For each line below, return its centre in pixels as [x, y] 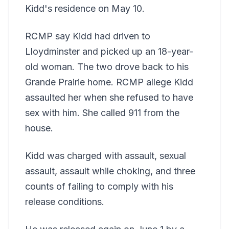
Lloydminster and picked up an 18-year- [109, 51]
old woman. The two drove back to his [107, 66]
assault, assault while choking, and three [110, 171]
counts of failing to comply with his [99, 186]
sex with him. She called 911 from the [102, 112]
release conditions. [65, 201]
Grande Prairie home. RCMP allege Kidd [109, 82]
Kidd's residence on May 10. [85, 8]
